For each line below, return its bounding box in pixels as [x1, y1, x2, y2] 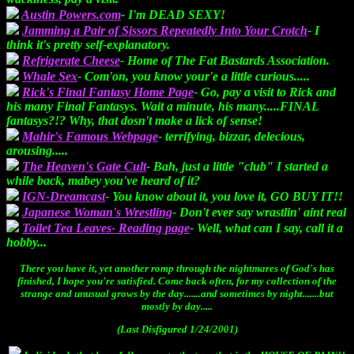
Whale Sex [22, 70, 77, 84]
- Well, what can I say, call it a [190, 221, 343, 235]
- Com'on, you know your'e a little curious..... [77, 70, 310, 84]
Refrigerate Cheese [22, 54, 120, 68]
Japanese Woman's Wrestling [22, 205, 172, 220]
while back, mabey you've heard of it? [6, 174, 200, 188]
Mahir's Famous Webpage [22, 130, 158, 144]
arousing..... [6, 144, 68, 158]
